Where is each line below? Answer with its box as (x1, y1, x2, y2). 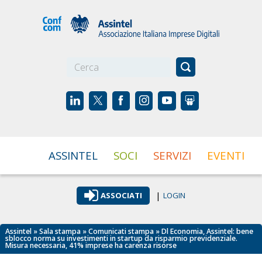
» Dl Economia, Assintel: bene (154, 226, 254, 237)
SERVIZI (153, 147, 192, 163)
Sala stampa (39, 226, 81, 237)
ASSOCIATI (100, 189, 142, 201)
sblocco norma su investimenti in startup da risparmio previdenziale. (5, 233, 238, 244)
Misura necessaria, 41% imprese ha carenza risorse (5, 240, 177, 251)
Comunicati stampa (88, 226, 154, 237)
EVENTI (207, 147, 245, 163)
